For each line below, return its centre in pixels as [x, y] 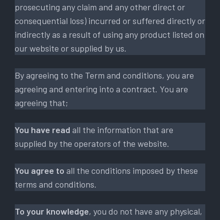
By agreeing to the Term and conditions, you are [104, 75]
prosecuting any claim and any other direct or [100, 7]
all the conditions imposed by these [131, 170]
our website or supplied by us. [71, 48]
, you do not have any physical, [146, 211]
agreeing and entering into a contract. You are [101, 89]
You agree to [40, 170]
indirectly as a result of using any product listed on [110, 34]
